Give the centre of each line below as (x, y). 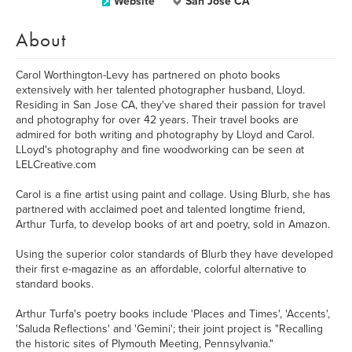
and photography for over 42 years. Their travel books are (157, 120)
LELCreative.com (56, 165)
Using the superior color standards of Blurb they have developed (174, 254)
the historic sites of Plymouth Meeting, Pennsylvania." (145, 344)
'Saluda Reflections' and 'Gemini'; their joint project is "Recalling (169, 329)
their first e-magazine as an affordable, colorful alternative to (161, 269)
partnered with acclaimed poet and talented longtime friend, (160, 209)
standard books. (55, 284)
